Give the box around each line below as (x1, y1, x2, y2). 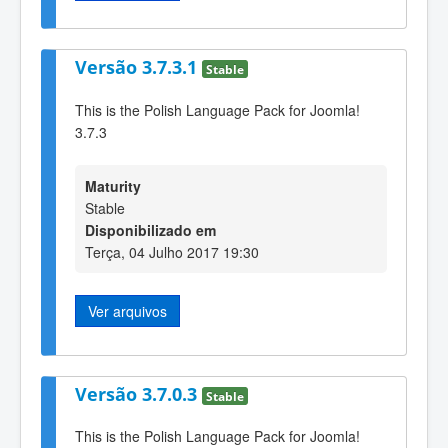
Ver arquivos (88, 301, 167, 322)
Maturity (85, 176, 141, 197)
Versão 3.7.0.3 (75, 381, 202, 406)
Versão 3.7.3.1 (75, 55, 202, 80)
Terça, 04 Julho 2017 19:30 (85, 242, 259, 263)
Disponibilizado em (85, 220, 216, 241)
